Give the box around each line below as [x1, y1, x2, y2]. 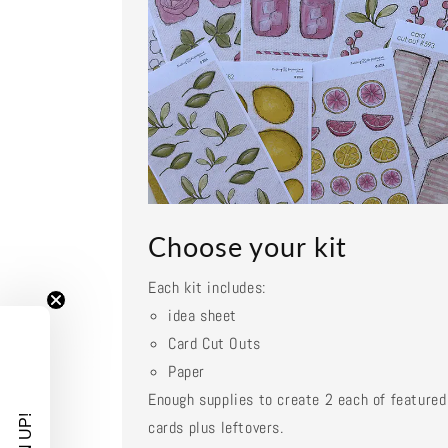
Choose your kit [148, 230, 347, 264]
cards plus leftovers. [148, 417, 284, 439]
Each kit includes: [148, 277, 266, 299]
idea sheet [168, 305, 237, 327]
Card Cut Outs [168, 333, 261, 355]
